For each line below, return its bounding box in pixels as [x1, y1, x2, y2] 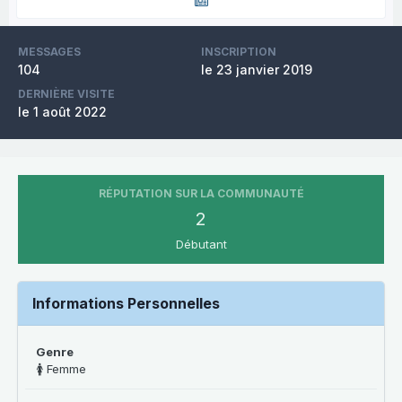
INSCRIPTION [201, 45, 276, 58]
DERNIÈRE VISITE [18, 87, 115, 100]
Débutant [175, 237, 227, 251]
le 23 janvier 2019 [201, 62, 312, 77]
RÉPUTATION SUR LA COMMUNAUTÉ [98, 187, 304, 200]
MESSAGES [18, 45, 81, 58]
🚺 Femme [36, 362, 86, 376]
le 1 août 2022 [18, 104, 107, 119]
